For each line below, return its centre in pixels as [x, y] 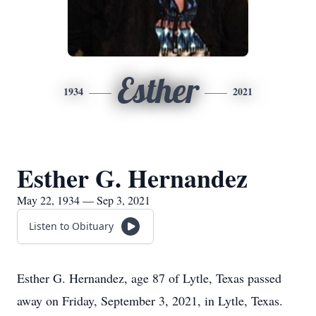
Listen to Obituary [71, 226]
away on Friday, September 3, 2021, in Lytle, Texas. [150, 300]
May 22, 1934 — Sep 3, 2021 [84, 200]
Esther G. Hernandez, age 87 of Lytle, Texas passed [149, 278]
